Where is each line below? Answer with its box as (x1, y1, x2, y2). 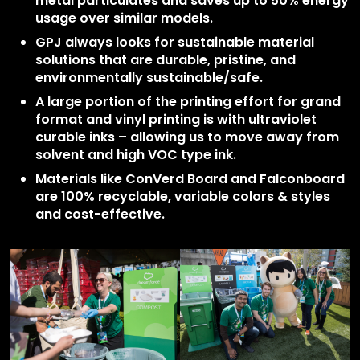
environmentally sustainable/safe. (35, 68, 263, 88)
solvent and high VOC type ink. (35, 145, 236, 165)
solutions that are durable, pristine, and (35, 51, 296, 70)
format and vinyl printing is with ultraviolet (35, 110, 317, 129)
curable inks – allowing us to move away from (35, 128, 339, 147)
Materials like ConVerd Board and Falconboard (35, 170, 345, 189)
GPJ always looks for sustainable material (35, 33, 314, 52)
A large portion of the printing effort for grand (35, 92, 341, 112)
